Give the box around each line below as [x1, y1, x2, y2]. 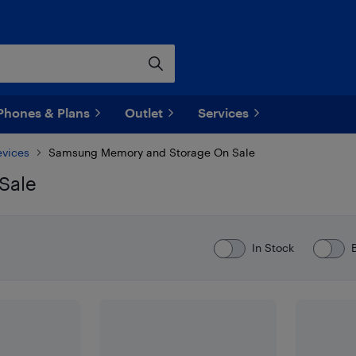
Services [198, 105, 249, 120]
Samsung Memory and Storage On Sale [48, 145, 255, 159]
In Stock [251, 241, 294, 254]
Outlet [125, 105, 163, 120]
